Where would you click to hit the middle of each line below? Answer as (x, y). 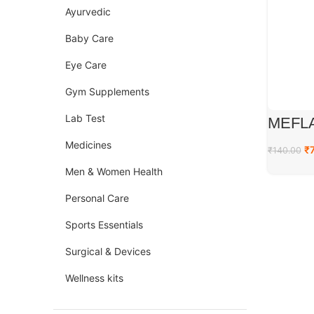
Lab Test (85, 118)
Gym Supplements (107, 91)
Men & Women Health (114, 171)
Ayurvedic (88, 12)
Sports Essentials (104, 225)
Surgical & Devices (108, 251)
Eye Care (86, 65)
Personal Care (97, 198)
